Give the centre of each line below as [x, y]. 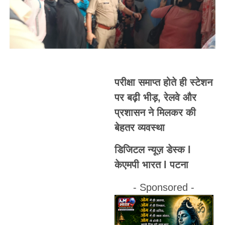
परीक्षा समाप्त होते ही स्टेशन [163, 82]
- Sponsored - [164, 187]
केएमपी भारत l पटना [151, 165]
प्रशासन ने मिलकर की [155, 112]
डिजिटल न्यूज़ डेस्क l [152, 150]
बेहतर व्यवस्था [139, 127]
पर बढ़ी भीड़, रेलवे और [155, 97]
